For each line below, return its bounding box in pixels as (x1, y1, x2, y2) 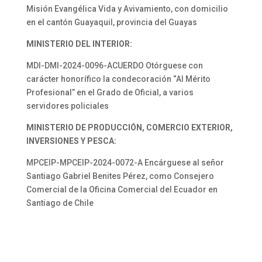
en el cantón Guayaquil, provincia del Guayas (26, 18, 197, 27)
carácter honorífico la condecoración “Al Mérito (26, 74, 211, 84)
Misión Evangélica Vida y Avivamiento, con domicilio (26, 4, 228, 13)
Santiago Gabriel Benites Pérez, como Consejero (26, 171, 214, 181)
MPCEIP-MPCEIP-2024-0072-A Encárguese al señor (26, 158, 224, 167)
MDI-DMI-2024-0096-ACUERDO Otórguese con (26, 61, 203, 70)
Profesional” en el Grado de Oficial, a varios (26, 88, 194, 97)
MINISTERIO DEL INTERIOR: (26, 39, 132, 49)
